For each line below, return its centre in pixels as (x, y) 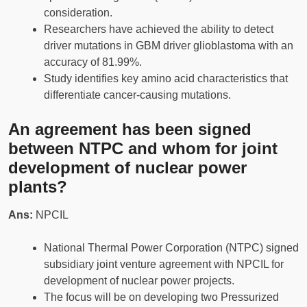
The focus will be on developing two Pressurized (161, 297)
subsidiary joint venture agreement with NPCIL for (164, 265)
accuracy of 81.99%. (93, 62)
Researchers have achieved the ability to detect (159, 29)
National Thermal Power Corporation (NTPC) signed (171, 248)
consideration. (78, 13)
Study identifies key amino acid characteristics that (166, 79)
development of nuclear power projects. (139, 281)
